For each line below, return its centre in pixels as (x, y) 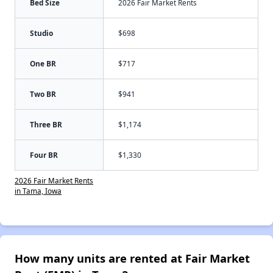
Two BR (43, 94)
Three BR (46, 125)
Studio (41, 33)
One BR (43, 64)
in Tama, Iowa (38, 191)
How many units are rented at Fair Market (132, 258)
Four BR (44, 155)
